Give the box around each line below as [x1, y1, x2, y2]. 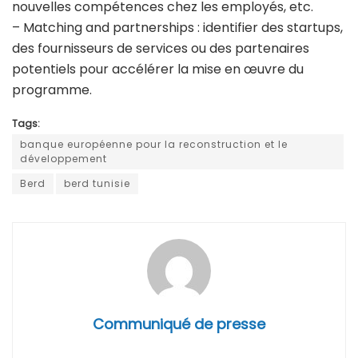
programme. [12, 81, 92, 100]
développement [20, 152, 107, 166]
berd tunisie [64, 177, 130, 191]
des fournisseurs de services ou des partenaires [12, 39, 309, 58]
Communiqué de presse [93, 314, 265, 335]
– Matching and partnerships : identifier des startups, [12, 18, 343, 38]
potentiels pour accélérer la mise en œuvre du [12, 60, 304, 79]
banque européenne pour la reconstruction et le [20, 137, 288, 152]
